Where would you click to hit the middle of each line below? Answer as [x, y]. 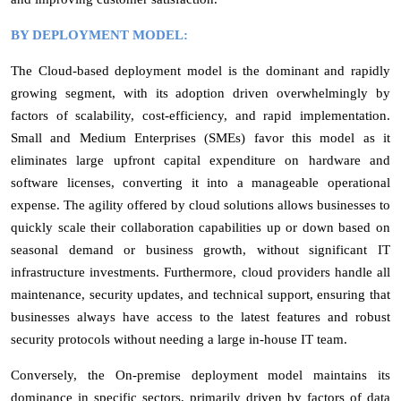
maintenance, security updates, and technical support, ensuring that [200, 294]
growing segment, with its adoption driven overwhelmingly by [200, 93]
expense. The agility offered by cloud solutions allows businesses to [200, 205]
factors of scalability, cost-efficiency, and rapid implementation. [200, 115]
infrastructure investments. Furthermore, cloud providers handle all [200, 272]
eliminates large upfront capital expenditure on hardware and [200, 160]
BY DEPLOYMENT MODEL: [99, 34]
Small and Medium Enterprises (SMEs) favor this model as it [200, 137]
